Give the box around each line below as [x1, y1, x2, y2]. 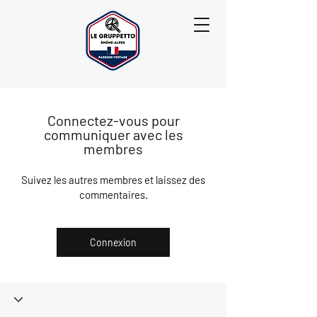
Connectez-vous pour [47, 112, 180, 129]
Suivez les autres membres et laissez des [21, 173, 205, 186]
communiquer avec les [43, 126, 183, 143]
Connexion [90, 236, 137, 248]
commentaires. [79, 188, 148, 201]
